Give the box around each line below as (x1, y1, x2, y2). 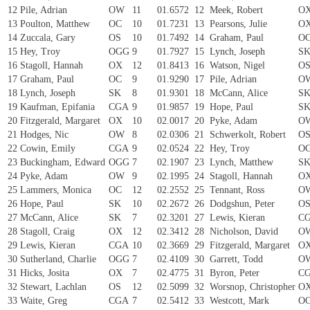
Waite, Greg (20, 295, 67, 307)
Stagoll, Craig (20, 226, 75, 237)
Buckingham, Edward (20, 157, 105, 168)
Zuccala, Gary (20, 33, 75, 44)
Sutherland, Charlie (20, 254, 96, 265)
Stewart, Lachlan (20, 282, 86, 293)
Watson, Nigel (210, 60, 265, 71)
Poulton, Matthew (20, 19, 90, 30)
